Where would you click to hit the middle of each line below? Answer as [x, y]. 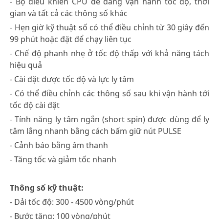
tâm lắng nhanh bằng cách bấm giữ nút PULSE [96, 131]
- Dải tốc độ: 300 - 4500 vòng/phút [72, 202]
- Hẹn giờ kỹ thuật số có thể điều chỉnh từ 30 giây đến [109, 27]
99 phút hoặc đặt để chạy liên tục [71, 39]
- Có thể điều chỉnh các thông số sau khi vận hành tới [109, 93]
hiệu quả [26, 65]
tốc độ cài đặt [35, 105]
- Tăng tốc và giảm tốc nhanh [63, 159]
